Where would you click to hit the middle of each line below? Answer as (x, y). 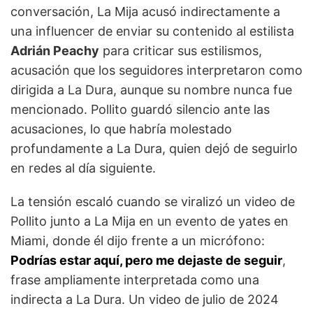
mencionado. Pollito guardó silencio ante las (140, 110)
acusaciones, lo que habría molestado (121, 129)
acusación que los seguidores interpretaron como (156, 71)
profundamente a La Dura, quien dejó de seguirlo (154, 149)
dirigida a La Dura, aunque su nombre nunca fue (151, 90)
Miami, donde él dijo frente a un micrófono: (138, 241)
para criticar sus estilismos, (181, 51)
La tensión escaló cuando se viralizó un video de (153, 202)
